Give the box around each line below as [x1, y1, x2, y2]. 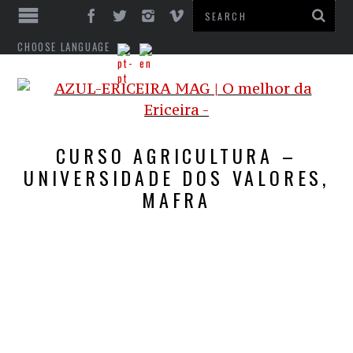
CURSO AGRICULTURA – [56, 141, 297, 169]
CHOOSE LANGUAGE [17, 39, 110, 54]
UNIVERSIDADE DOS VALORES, [24, 163, 329, 191]
